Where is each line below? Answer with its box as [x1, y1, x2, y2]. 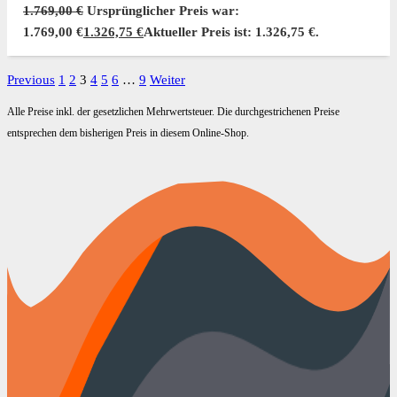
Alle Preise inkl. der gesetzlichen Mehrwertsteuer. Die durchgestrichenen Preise [7, 105, 339, 119]
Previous [7, 73, 55, 88]
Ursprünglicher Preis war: [87, 4, 239, 19]
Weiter [150, 73, 185, 88]
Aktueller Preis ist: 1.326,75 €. [144, 25, 319, 40]
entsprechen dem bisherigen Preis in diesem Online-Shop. [7, 127, 249, 140]
